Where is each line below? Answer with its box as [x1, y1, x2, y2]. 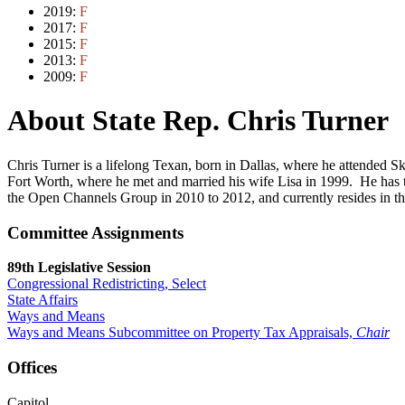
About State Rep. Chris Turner [7, 104, 389, 137]
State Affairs [7, 292, 78, 308]
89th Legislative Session [7, 259, 151, 276]
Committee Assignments [7, 222, 184, 242]
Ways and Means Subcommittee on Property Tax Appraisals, [7, 325, 356, 341]
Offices [7, 358, 57, 378]
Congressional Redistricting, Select [7, 276, 206, 292]
